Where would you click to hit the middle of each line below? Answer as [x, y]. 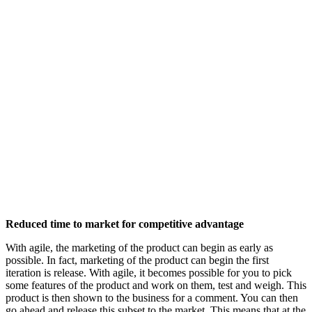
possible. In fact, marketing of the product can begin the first [137, 260]
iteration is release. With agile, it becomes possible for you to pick [149, 272]
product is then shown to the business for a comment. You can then [152, 297]
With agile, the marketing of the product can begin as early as [139, 247]
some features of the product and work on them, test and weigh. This [156, 285]
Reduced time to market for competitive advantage [125, 224]
